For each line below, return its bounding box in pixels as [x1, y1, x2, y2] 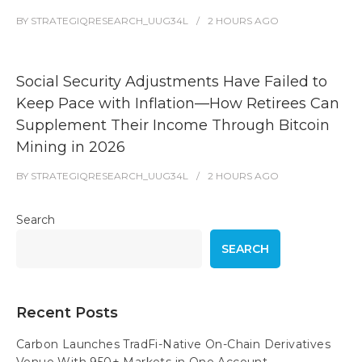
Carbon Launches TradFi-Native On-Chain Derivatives [16, 337, 330, 351]
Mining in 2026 [16, 138, 125, 156]
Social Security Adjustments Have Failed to [16, 73, 327, 90]
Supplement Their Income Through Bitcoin [16, 116, 330, 134]
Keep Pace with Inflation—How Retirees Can [16, 95, 339, 112]
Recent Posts [16, 304, 118, 322]
